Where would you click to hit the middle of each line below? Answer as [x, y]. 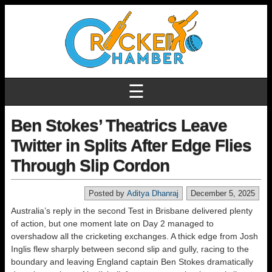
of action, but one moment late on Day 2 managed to [112, 223]
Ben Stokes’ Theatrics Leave [119, 125]
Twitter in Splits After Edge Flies [131, 145]
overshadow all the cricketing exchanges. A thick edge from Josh [134, 236]
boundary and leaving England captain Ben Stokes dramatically [132, 262]
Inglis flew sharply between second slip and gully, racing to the [130, 249]
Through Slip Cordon [90, 165]
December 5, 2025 [223, 193]
